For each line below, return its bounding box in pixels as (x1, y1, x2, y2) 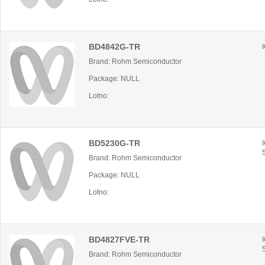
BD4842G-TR (89, 42, 140, 51)
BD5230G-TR (89, 138, 140, 148)
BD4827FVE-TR (89, 235, 150, 244)
